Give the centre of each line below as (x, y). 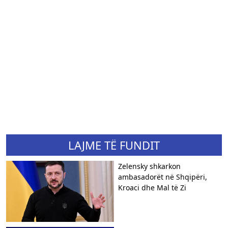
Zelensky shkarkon (149, 166)
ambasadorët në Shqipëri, (163, 177)
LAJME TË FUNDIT (114, 145)
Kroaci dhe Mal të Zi (152, 187)
